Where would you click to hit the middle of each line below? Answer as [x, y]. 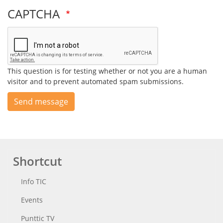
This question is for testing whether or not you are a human [107, 71]
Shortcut [37, 161]
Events [32, 200]
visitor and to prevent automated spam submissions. [96, 82]
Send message [41, 101]
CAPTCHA [35, 14]
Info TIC [34, 181]
